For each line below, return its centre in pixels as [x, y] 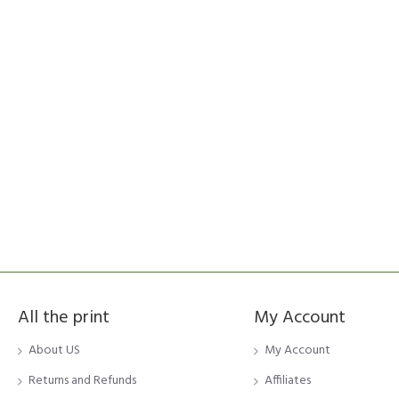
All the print [64, 318]
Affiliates [287, 381]
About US [54, 350]
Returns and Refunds [82, 381]
